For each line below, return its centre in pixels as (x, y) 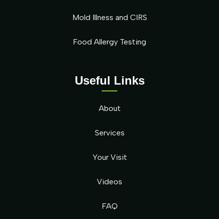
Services (109, 132)
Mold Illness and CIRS (109, 17)
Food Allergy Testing (109, 42)
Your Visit (109, 157)
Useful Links (109, 80)
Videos (109, 181)
